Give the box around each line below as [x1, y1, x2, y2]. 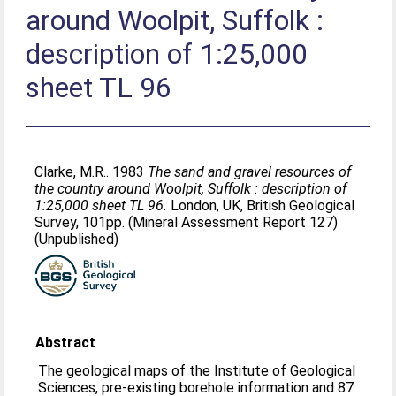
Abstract [35, 334, 96, 351]
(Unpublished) [34, 231, 119, 247]
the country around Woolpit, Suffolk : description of [34, 180, 347, 197]
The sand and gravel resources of [148, 164, 352, 180]
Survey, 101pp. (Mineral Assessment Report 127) [34, 214, 339, 231]
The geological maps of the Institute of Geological [38, 362, 356, 379]
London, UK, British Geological [167, 197, 355, 214]
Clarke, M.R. [34, 164, 107, 180]
